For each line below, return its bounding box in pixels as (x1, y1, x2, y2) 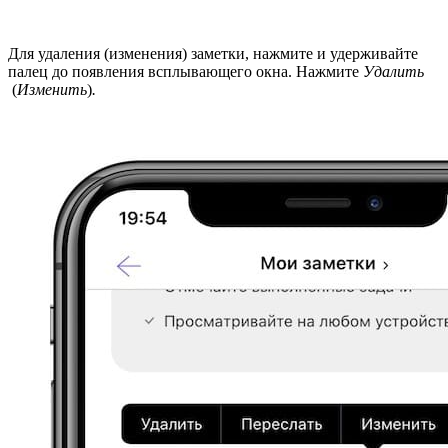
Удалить (363, 63, 424, 81)
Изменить (17, 81, 87, 99)
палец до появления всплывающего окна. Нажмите (8, 63, 363, 81)
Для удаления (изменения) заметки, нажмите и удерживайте (8, 45, 418, 63)
